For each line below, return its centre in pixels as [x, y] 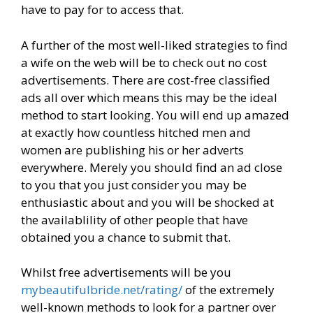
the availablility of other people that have [134, 219]
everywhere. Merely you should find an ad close [152, 167]
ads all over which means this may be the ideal [149, 97]
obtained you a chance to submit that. [126, 237]
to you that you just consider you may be [134, 184]
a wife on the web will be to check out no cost [144, 62]
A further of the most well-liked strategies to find [154, 45]
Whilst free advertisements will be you [126, 272]
